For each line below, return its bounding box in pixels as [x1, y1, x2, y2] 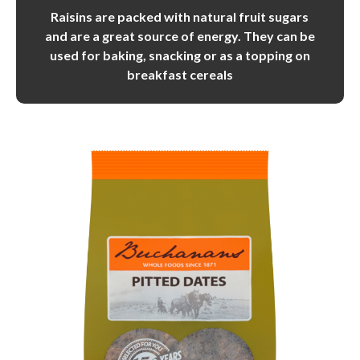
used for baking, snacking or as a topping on [49, 47, 310, 63]
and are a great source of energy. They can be [44, 27, 315, 43]
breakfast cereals [126, 66, 233, 82]
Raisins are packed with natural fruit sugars [51, 8, 309, 24]
